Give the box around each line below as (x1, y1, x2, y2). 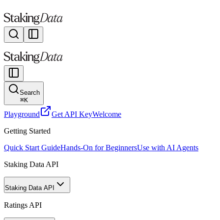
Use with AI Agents (137, 143, 198, 152)
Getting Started (4, 127, 51, 135)
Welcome (92, 110, 121, 118)
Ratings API (4, 201, 42, 209)
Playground (4, 110, 40, 118)
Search (20, 89, 40, 96)
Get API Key (52, 110, 92, 118)
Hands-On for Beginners (60, 143, 137, 152)
